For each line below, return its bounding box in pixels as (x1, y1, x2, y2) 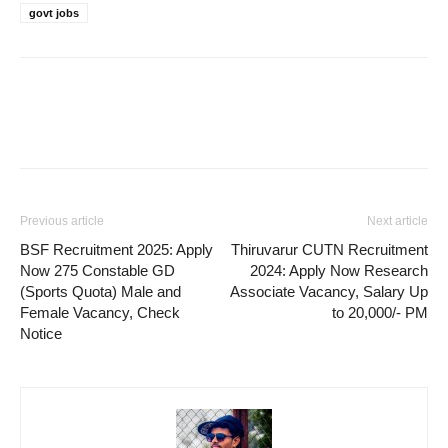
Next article (367, 213, 428, 228)
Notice (20, 324, 62, 342)
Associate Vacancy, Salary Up (230, 282, 428, 300)
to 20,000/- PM (332, 303, 428, 321)
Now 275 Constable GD (20, 261, 175, 279)
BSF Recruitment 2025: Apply (20, 240, 213, 258)
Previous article (20, 213, 104, 228)
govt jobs (29, 6, 79, 19)
